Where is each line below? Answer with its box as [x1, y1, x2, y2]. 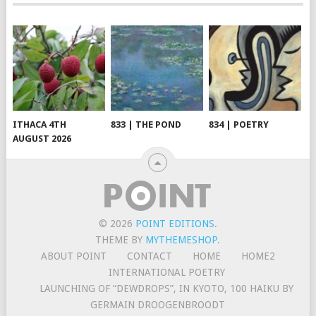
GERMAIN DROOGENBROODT [90, 299, 226, 311]
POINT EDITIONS [135, 218, 214, 230]
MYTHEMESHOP [145, 234, 218, 246]
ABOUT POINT [40, 250, 107, 262]
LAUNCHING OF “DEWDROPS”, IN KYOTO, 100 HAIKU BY [39, 283, 294, 295]
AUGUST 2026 [13, 133, 72, 145]
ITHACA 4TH [13, 119, 67, 130]
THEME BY [95, 234, 146, 246]
